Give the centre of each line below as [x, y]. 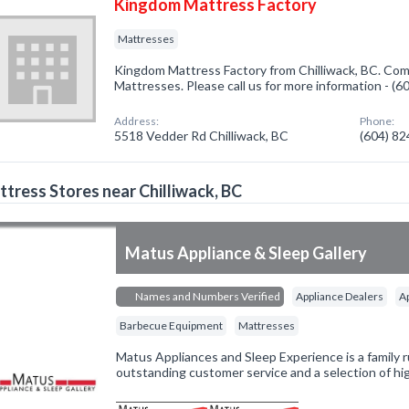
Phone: [378, 121]
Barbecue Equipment [172, 325]
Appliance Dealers [340, 296]
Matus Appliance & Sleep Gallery [246, 253]
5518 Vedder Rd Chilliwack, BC [202, 136]
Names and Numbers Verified [207, 296]
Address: [137, 121]
